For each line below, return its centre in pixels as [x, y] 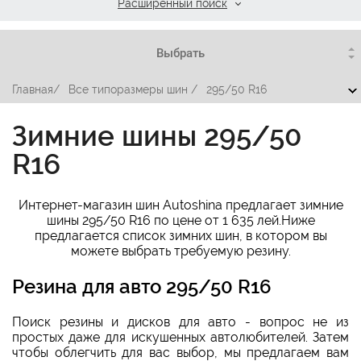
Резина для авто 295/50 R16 [142, 286]
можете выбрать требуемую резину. [180, 251]
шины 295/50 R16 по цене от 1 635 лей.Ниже [180, 220]
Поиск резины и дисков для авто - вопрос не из [180, 322]
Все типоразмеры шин [128, 89]
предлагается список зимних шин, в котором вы [180, 235]
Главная [33, 89]
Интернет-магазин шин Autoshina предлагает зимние [180, 205]
